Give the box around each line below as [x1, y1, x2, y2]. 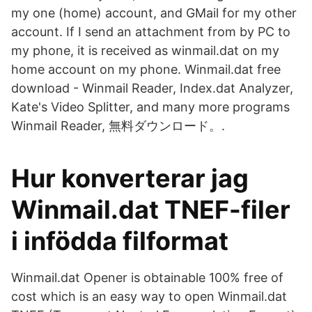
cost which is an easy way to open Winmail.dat [11, 289, 287, 304]
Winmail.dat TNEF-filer [11, 194, 290, 225]
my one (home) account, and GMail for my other [11, 6, 297, 20]
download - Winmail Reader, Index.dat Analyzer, [11, 81, 293, 95]
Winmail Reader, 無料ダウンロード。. [11, 118, 225, 133]
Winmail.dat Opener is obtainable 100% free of [11, 270, 283, 285]
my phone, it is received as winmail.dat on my [11, 43, 279, 58]
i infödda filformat [11, 226, 228, 256]
